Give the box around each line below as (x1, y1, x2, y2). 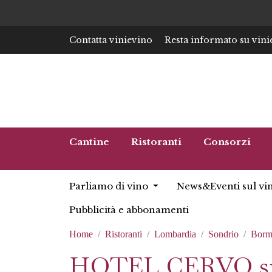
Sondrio (208, 229, 239, 239)
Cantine (69, 136, 109, 148)
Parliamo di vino (69, 180, 151, 192)
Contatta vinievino (69, 34, 152, 46)
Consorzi (203, 136, 251, 148)
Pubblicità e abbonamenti (69, 204, 189, 216)
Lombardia (154, 229, 196, 239)
